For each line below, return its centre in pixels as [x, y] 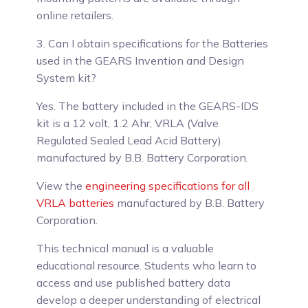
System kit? [67, 78]
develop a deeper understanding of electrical [149, 300]
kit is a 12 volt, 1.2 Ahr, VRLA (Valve [128, 123]
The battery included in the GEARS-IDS [157, 106]
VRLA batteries [76, 203]
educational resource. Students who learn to [147, 265]
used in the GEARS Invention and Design [141, 60]
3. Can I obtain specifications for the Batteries [153, 43]
